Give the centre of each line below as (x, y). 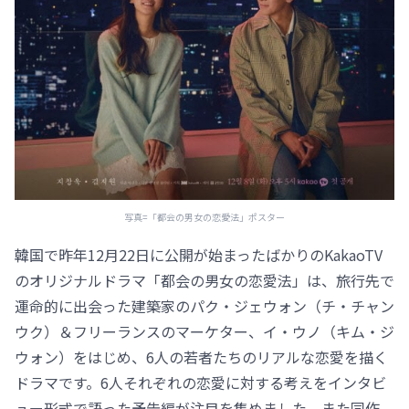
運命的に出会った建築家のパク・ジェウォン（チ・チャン (204, 306)
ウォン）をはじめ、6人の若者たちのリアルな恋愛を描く (201, 357)
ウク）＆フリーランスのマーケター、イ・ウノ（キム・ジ (204, 332)
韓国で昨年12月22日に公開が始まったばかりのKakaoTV (199, 255)
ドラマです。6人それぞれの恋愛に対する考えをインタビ (200, 383)
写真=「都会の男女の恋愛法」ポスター (204, 217)
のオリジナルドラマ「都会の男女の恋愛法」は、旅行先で (204, 281)
